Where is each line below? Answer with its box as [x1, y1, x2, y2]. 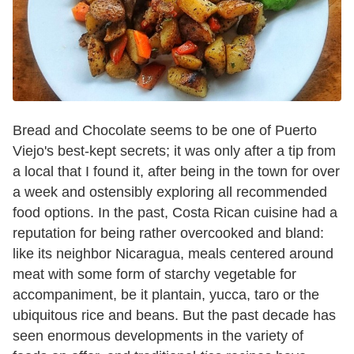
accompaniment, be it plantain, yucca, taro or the [13, 287, 319, 303]
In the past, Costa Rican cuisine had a [98, 205, 337, 221]
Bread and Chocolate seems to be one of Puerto [13, 122, 317, 139]
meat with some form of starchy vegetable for [13, 266, 296, 283]
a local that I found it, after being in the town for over [13, 164, 340, 180]
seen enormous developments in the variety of [13, 328, 303, 345]
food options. [13, 205, 98, 221]
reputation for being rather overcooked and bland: [13, 225, 324, 242]
